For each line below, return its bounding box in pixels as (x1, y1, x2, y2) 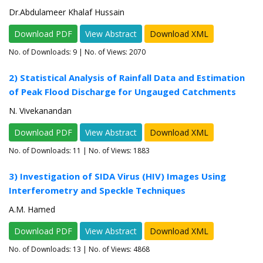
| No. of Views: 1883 (81, 146, 150, 156)
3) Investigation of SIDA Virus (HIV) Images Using (9, 170, 226, 183)
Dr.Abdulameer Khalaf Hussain (9, 6, 124, 18)
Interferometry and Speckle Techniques (9, 184, 186, 197)
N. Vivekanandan (9, 105, 72, 117)
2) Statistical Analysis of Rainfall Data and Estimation (9, 72, 245, 84)
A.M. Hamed (9, 204, 55, 215)
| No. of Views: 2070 (77, 47, 146, 58)
